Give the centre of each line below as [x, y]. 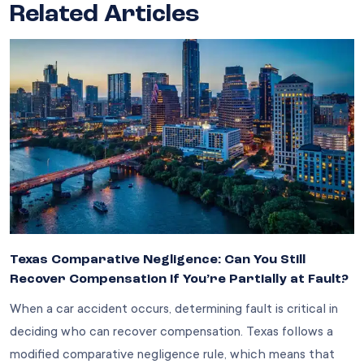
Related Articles [104, 14]
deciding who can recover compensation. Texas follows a [171, 331]
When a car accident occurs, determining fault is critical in [174, 308]
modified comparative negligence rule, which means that [172, 354]
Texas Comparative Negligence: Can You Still [158, 260]
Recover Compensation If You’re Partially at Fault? [179, 279]
